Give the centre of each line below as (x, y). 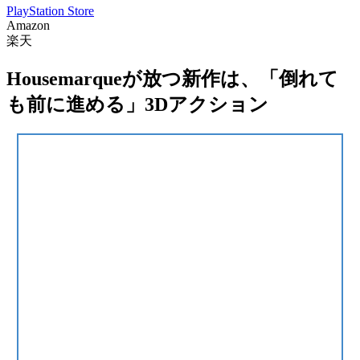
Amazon (28, 25)
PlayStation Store (50, 10)
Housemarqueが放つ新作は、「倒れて (172, 78)
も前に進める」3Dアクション (137, 104)
